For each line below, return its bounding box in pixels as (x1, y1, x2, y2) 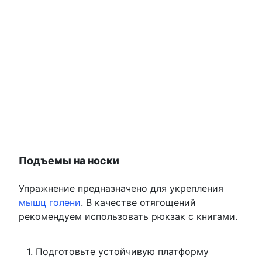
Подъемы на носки (19, 154, 119, 167)
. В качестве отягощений (81, 196, 196, 209)
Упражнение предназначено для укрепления (19, 182, 223, 195)
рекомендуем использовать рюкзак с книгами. (19, 211, 237, 223)
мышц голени (19, 196, 81, 209)
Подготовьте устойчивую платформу (35, 246, 209, 258)
